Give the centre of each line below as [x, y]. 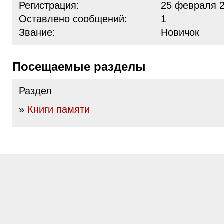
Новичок [180, 32]
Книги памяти [59, 109]
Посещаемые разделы [83, 67]
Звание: [37, 32]
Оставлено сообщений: [73, 19]
